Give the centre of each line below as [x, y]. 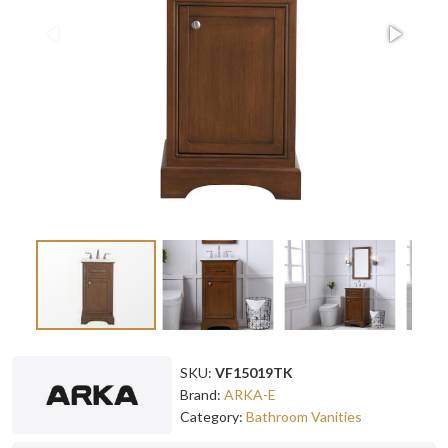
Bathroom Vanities [304, 416]
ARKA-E [250, 394]
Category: [213, 416]
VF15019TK [254, 372]
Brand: [202, 394]
